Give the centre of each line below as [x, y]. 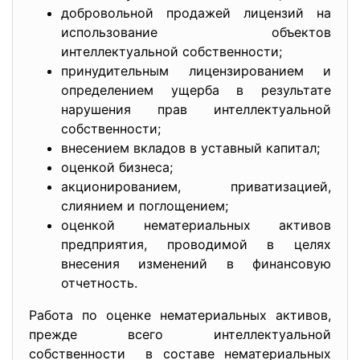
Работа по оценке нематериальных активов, [180, 315]
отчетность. [99, 283]
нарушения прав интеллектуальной [196, 109]
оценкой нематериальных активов [196, 225]
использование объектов [196, 32]
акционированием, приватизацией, [196, 186]
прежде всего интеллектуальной [180, 334]
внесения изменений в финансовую [196, 264]
